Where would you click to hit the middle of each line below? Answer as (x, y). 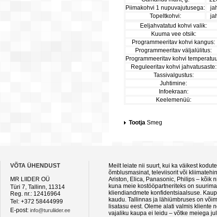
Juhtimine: (173, 83)
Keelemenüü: (173, 100)
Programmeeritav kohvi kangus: (173, 42)
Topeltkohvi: (165, 16)
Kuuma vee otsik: (173, 34)
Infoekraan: (173, 92)
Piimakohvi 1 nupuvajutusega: (165, 8)
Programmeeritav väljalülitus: (173, 50)
